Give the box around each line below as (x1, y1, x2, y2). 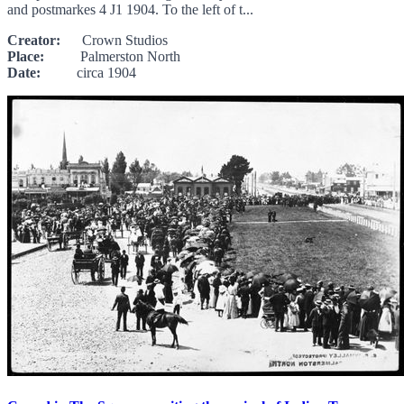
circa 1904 (41, 64, 136, 80)
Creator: (7, 32, 60, 48)
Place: (7, 48, 44, 64)
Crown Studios (60, 32, 168, 48)
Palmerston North (44, 48, 180, 64)
